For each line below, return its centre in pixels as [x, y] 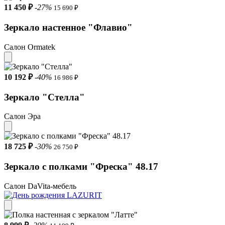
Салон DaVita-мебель [40, 186]
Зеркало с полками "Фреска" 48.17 [81, 166]
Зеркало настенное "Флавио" [68, 28]
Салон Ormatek [30, 47]
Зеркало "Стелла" [44, 97]
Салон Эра [22, 117]
